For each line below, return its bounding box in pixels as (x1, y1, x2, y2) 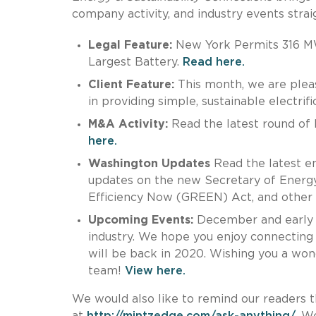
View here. (124, 265, 186, 276)
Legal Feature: (87, 39, 176, 51)
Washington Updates (87, 157, 214, 169)
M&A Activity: (87, 118, 168, 130)
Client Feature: (87, 78, 178, 90)
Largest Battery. (87, 56, 183, 68)
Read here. (182, 56, 245, 68)
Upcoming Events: (87, 214, 193, 226)
